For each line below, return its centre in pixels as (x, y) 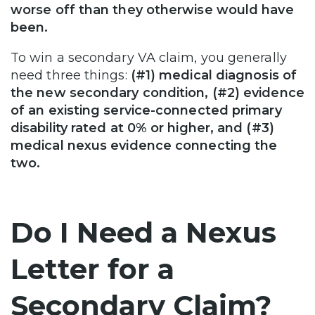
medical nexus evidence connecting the (144, 146)
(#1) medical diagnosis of (213, 76)
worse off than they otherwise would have (152, 10)
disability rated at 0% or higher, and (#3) (142, 128)
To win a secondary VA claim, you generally (149, 58)
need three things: (71, 76)
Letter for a (92, 269)
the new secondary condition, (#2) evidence (157, 93)
